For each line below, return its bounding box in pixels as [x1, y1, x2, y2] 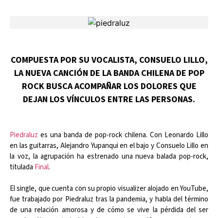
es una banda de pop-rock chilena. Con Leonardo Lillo [38, 129, 208, 140]
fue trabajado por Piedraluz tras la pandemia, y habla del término [10, 194, 208, 204]
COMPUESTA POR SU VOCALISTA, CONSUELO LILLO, [10, 54, 208, 65]
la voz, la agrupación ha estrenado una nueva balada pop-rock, [10, 151, 208, 162]
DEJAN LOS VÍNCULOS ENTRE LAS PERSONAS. [23, 93, 195, 105]
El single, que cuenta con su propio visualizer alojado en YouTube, [10, 183, 208, 194]
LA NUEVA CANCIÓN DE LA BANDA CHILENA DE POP [14, 67, 204, 78]
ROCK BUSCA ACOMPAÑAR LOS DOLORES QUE [21, 80, 197, 91]
